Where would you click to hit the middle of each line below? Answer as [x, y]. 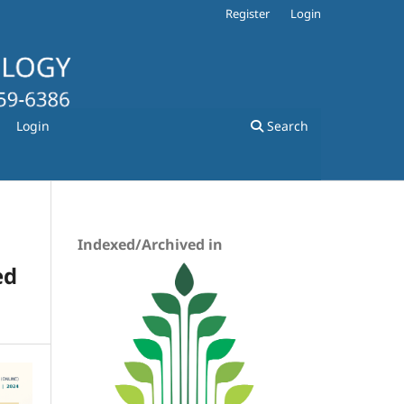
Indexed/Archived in [150, 244]
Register [248, 13]
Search [286, 125]
